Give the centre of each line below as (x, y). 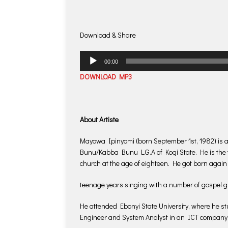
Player (89, 67)
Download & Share (108, 35)
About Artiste (99, 119)
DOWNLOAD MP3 (106, 76)
